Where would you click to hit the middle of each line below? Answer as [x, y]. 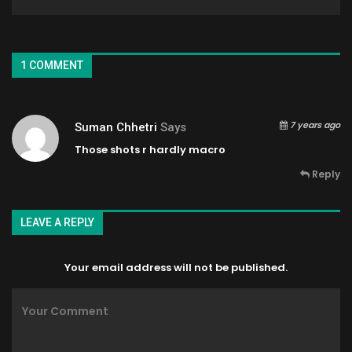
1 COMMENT [52, 65]
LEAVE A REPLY [57, 222]
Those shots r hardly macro [150, 149]
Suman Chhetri [116, 127]
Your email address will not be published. [176, 268]
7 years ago [314, 125]
